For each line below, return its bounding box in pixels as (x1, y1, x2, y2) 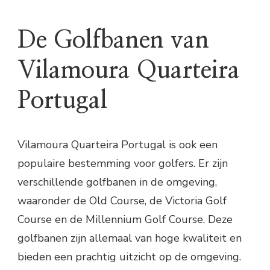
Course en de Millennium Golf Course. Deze (17, 212, 233, 227)
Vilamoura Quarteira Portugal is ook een (17, 137, 218, 152)
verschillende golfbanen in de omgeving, (17, 174, 217, 189)
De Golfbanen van (17, 28, 209, 52)
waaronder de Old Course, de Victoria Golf (17, 193, 227, 208)
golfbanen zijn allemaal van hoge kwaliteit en (17, 230, 242, 245)
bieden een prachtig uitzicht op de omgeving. (17, 249, 241, 264)
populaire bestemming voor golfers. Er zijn (17, 155, 228, 171)
